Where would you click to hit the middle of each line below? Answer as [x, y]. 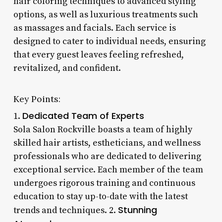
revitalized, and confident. [67, 68]
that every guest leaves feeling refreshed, [98, 55]
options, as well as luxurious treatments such [106, 14]
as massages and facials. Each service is [94, 28]
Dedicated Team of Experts [83, 115]
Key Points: [37, 99]
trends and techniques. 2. [65, 210]
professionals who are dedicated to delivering [107, 156]
